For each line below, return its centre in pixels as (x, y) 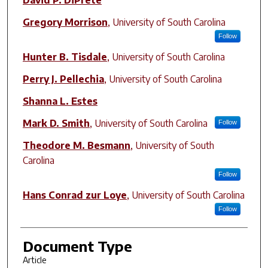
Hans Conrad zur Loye (74, 195)
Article (34, 260)
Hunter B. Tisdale (65, 57)
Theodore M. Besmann (76, 145)
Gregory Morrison (65, 22)
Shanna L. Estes (60, 101)
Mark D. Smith (56, 123)
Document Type (77, 246)
